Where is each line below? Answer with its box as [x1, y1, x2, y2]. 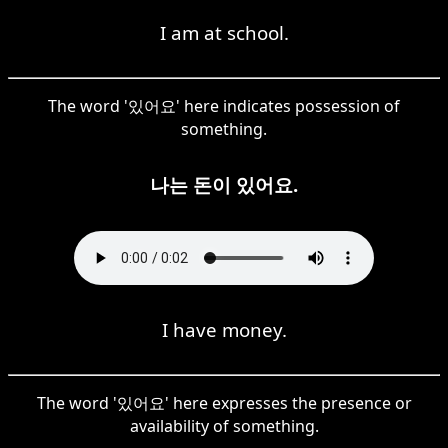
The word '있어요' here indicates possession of [48, 94, 400, 117]
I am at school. [159, 19, 289, 45]
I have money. [161, 316, 287, 342]
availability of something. [129, 414, 319, 437]
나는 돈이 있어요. [150, 171, 298, 197]
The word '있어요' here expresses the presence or [36, 391, 412, 414]
